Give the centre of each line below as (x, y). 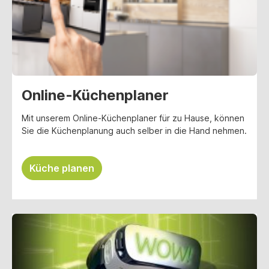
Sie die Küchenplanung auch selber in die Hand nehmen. (134, 130)
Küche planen (62, 168)
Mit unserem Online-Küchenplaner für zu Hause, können (133, 118)
